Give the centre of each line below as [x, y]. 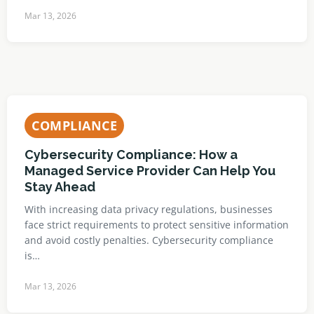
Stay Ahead [60, 187]
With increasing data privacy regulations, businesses [149, 209]
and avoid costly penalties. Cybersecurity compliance [149, 240]
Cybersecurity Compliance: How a [131, 155]
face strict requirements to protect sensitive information [157, 225]
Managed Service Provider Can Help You [150, 171]
